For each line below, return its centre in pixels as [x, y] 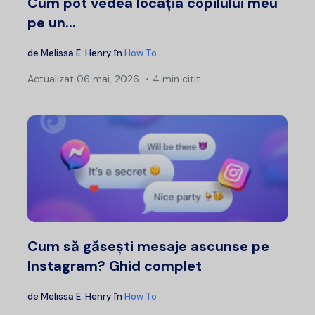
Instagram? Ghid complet [115, 265]
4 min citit [176, 78]
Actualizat [51, 78]
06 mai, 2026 [107, 78]
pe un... [52, 22]
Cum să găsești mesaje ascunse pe [148, 246]
